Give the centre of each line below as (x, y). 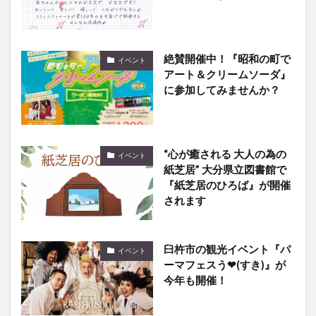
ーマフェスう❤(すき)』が (224, 264)
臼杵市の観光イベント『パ (227, 249)
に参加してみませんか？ (221, 89)
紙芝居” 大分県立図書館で (225, 169)
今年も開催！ (195, 280)
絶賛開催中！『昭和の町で (227, 58)
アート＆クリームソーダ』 (227, 74)
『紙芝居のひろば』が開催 (227, 184)
